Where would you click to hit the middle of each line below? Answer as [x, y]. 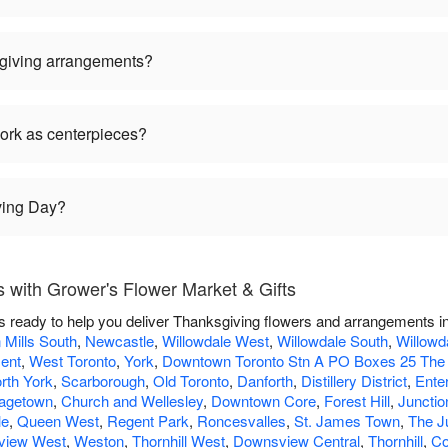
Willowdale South [332, 341]
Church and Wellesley [132, 401]
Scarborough [103, 381]
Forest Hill [357, 401]
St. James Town [347, 421]
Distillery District [354, 381]
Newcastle [119, 341]
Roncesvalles [241, 421]
